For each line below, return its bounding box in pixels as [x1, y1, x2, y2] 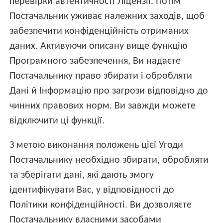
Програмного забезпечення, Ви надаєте [9, 56, 181, 66]
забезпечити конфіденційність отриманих [9, 26, 189, 36]
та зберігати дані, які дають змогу [9, 170, 154, 180]
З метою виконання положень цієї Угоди [9, 140, 184, 150]
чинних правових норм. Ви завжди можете [9, 101, 196, 111]
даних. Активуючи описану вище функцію [9, 41, 188, 51]
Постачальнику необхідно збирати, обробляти [9, 155, 209, 165]
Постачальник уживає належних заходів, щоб [9, 11, 205, 21]
